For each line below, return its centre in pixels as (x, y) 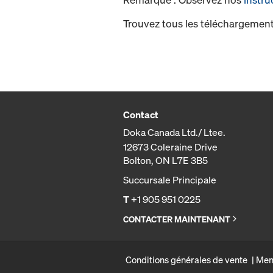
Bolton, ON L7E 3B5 (165, 161)
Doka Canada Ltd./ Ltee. (174, 133)
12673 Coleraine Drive (170, 147)
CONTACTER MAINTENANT (177, 219)
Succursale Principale (170, 180)
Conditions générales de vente (186, 260)
